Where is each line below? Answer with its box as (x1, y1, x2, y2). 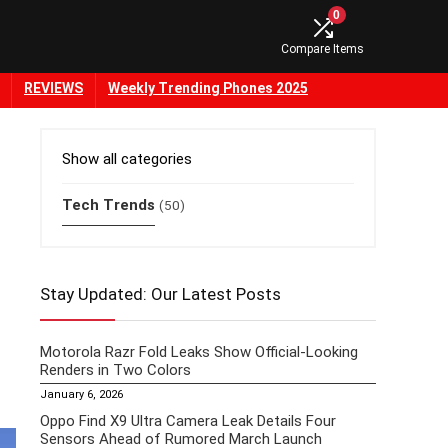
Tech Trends (62, 196, 155, 215)
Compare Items (281, 42, 364, 57)
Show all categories (62, 150, 192, 169)
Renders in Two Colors (40, 361, 191, 380)
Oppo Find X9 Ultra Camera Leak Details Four (40, 412, 336, 431)
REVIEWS (24, 80, 83, 97)
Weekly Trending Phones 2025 (108, 80, 308, 97)
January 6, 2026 (40, 388, 123, 402)
